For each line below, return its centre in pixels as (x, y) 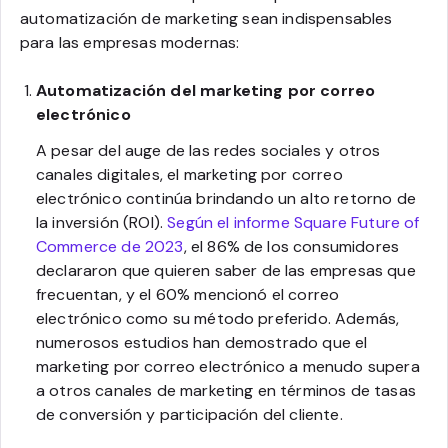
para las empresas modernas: (130, 42)
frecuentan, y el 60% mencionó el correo (188, 294)
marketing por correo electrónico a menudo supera (228, 366)
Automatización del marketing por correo (206, 90)
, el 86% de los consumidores (291, 246)
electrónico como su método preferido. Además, (218, 318)
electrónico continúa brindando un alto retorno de (226, 198)
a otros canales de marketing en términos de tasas (226, 390)
